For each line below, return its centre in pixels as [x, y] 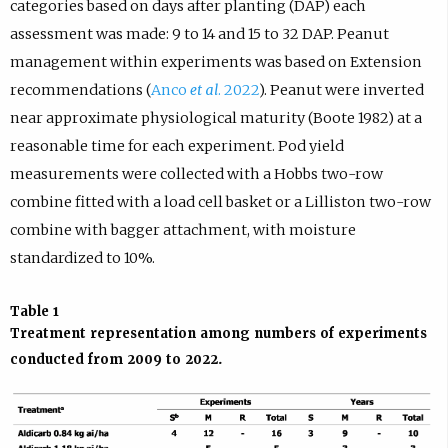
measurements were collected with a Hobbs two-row [196, 173]
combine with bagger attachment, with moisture [182, 229]
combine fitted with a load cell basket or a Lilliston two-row [220, 201]
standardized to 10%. [82, 257]
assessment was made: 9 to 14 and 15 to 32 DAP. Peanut [199, 33]
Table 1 [34, 311]
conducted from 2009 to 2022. [116, 359]
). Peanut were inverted [341, 89]
